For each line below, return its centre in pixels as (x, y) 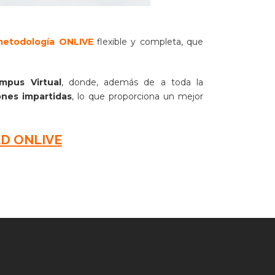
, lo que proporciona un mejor (137, 97)
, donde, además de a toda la (132, 83)
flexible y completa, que (148, 42)
